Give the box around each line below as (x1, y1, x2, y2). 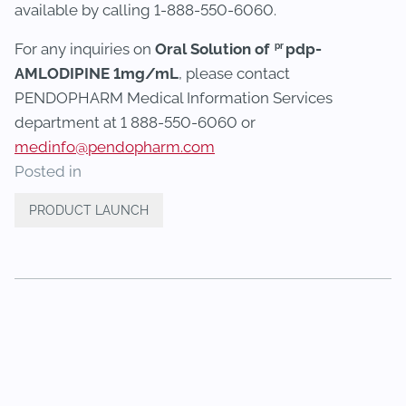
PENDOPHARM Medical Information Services (14, 89, 333, 107)
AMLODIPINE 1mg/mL (14, 64, 179, 82)
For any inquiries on (14, 40, 155, 58)
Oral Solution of (155, 40, 273, 58)
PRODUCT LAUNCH (29, 203, 149, 217)
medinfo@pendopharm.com (14, 138, 215, 156)
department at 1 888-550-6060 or (14, 113, 256, 131)
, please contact (179, 64, 290, 82)
